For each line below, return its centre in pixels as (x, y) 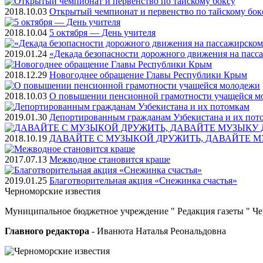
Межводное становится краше (110, 159)
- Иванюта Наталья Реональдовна (158, 231)
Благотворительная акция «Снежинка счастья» (143, 180)
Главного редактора (47, 231)
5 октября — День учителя (102, 32)
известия (83, 191)
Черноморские (35, 191)
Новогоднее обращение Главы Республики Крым (148, 75)
